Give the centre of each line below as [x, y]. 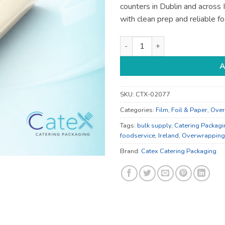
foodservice [138, 135]
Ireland [168, 135]
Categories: [138, 110]
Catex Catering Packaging [179, 151]
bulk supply [154, 125]
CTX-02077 [153, 94]
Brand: [131, 151]
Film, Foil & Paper [182, 110]
